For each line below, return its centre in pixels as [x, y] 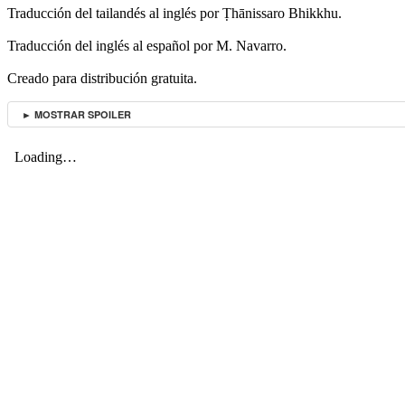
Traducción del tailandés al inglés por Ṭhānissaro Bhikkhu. [174, 14]
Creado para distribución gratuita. [102, 79]
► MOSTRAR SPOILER [76, 115]
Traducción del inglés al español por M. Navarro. [147, 46]
